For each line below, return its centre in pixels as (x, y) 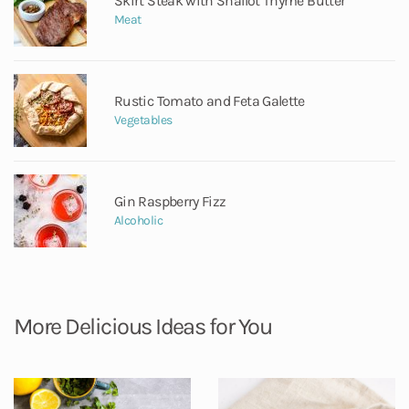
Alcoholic (138, 221)
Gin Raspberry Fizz (170, 202)
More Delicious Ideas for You (143, 326)
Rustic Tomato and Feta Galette (210, 101)
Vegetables (143, 121)
